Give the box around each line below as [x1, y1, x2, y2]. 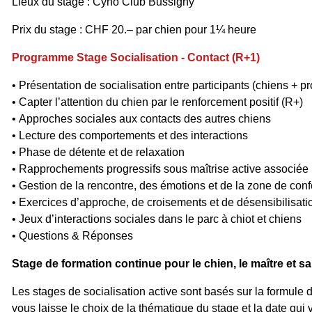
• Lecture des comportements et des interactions [12, 130, 248, 141]
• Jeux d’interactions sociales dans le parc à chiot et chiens [12, 213, 302, 225]
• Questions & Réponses [12, 230, 133, 242]
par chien [136, 24, 185, 36]
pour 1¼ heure [185, 24, 256, 36]
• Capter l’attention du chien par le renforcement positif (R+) [12, 96, 303, 108]
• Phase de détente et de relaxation [12, 146, 185, 158]
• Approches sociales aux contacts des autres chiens [12, 113, 271, 125]
